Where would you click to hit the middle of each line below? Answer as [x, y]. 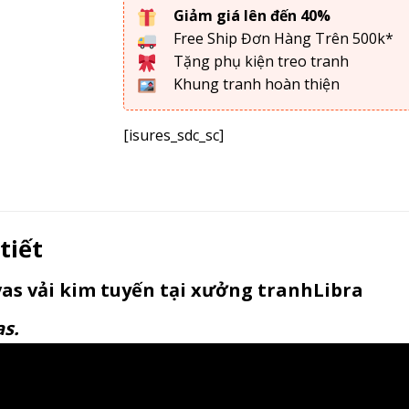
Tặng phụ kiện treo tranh [259, 62]
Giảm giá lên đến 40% [252, 16]
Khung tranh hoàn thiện [254, 84]
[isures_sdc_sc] [173, 136]
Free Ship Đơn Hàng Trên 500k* [281, 39]
